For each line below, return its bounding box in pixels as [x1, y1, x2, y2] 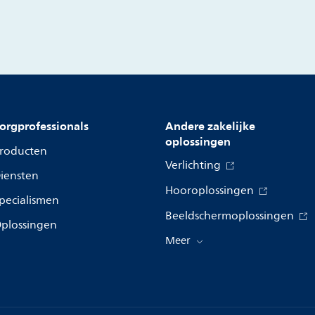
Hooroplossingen [165, 181, 257, 200]
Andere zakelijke [165, 116, 255, 136]
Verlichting [165, 156, 224, 175]
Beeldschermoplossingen [165, 207, 297, 226]
